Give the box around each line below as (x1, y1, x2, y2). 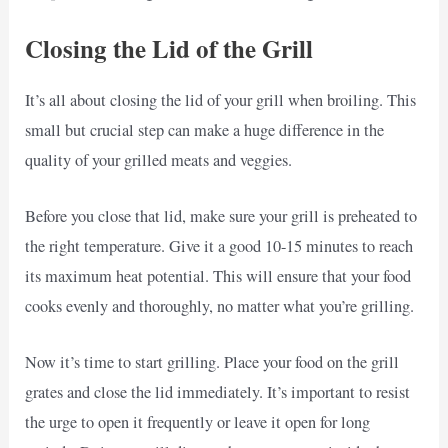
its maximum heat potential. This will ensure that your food (25, 264, 412, 287)
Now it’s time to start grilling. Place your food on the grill (25, 351, 400, 374)
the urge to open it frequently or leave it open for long (25, 411, 371, 434)
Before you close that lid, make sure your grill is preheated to (25, 204, 418, 227)
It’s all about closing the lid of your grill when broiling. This (25, 88, 417, 111)
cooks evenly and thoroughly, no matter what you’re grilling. (25, 294, 415, 317)
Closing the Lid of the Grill (25, 29, 314, 67)
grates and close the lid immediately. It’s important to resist (25, 381, 411, 404)
